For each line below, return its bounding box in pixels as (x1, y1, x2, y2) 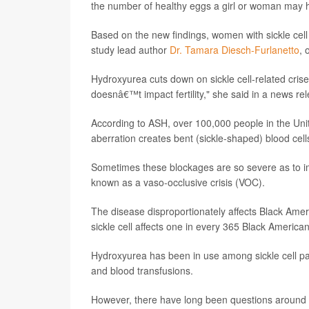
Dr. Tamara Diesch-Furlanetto (170, 43, 299, 57)
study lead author (91, 43, 170, 57)
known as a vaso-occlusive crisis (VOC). (91, 175, 265, 190)
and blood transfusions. (91, 263, 193, 278)
